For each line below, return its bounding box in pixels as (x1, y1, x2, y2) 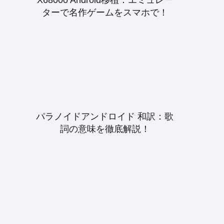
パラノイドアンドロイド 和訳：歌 (36, 111, 174, 122)
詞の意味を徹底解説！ (59, 124, 150, 134)
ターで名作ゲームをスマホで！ (41, 7, 168, 17)
